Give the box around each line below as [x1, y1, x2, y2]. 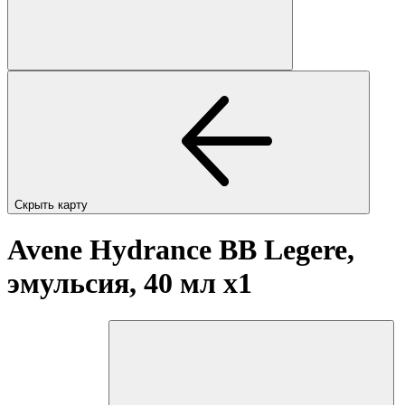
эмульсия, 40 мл [7, 267, 223, 300]
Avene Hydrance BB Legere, [7, 233, 354, 267]
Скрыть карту [14, 197, 91, 212]
